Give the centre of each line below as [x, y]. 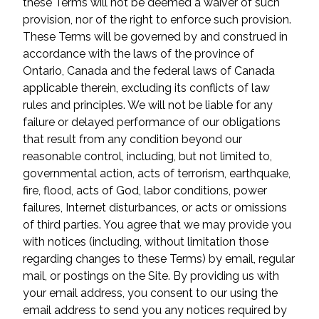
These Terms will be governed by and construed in [155, 37]
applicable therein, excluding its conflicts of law [146, 88]
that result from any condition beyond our [132, 139]
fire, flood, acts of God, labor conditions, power [145, 190]
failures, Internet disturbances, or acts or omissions [155, 208]
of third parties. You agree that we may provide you [157, 225]
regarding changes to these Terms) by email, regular [159, 259]
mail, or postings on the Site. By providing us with [151, 276]
